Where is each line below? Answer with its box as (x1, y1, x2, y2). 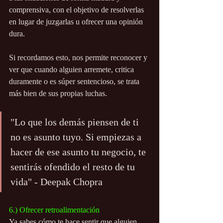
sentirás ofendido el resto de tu (10, 161, 137, 173)
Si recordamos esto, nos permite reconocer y (9, 53, 149, 62)
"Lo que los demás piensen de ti (10, 116, 141, 128)
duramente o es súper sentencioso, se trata (9, 77, 141, 86)
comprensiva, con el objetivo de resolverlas (9, 5, 146, 14)
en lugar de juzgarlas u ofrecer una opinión (9, 17, 145, 26)
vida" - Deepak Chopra (10, 176, 103, 188)
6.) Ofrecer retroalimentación (9, 206, 100, 215)
